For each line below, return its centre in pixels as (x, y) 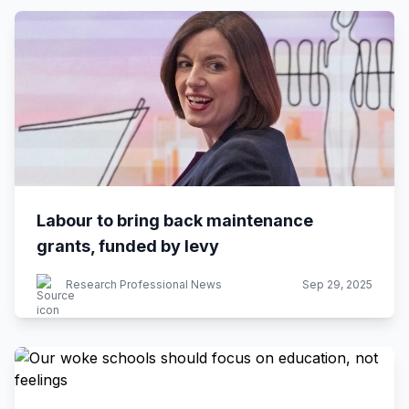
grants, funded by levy (128, 246)
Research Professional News (144, 284)
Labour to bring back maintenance (175, 220)
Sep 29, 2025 (337, 284)
